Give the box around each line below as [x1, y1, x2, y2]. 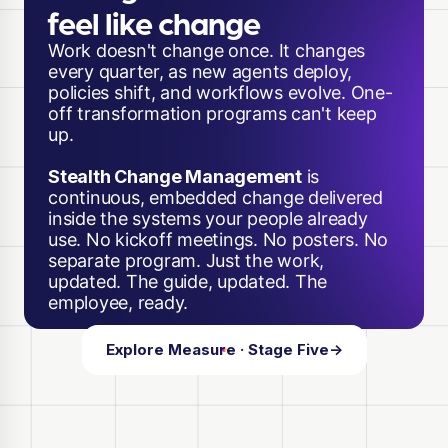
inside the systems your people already [48, 207, 368, 229]
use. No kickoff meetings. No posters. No [48, 228, 388, 250]
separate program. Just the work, [48, 249, 324, 271]
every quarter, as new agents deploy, [48, 60, 352, 82]
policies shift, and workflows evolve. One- [48, 81, 393, 103]
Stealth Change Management [48, 165, 302, 187]
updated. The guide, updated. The [48, 270, 327, 292]
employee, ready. [48, 291, 188, 313]
